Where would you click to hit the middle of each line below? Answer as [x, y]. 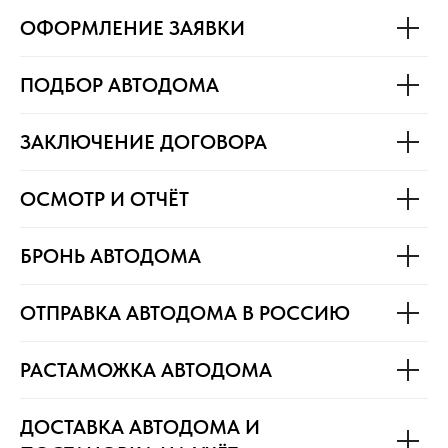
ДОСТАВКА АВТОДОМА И [140, 427]
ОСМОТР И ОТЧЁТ [104, 199]
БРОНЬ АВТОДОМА [110, 256]
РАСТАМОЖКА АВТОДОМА [146, 370]
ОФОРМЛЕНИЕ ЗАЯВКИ [132, 28]
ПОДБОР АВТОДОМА [119, 85]
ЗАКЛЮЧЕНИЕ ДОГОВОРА [143, 142]
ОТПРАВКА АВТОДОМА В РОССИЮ [185, 313]
